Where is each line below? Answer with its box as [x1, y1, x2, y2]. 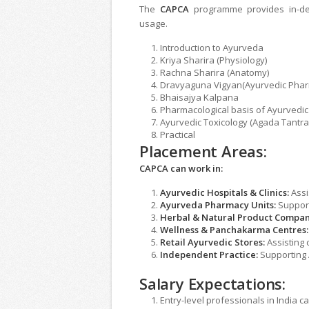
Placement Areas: [139, 141, 267, 162]
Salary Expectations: [139, 273, 286, 295]
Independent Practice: [160, 248, 258, 261]
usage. [139, 17, 168, 30]
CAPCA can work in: [139, 162, 223, 175]
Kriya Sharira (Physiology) [160, 54, 267, 67]
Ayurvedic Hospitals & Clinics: [160, 186, 289, 199]
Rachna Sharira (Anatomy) [160, 66, 269, 79]
